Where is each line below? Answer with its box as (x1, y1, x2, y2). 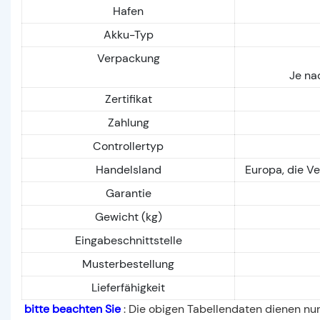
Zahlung (107, 114, 149, 130)
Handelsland (95, 161, 161, 177)
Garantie (105, 185, 151, 201)
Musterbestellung (82, 256, 174, 271)
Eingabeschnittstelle (74, 232, 182, 248)
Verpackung (96, 50, 160, 66)
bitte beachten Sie (21, 301, 124, 316)
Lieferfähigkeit (91, 279, 165, 295)
